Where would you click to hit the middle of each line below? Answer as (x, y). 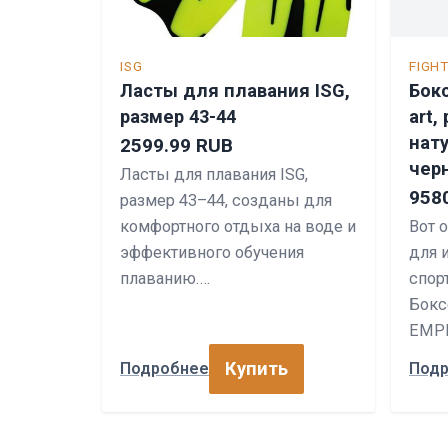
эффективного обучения (212, 252)
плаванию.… (165, 278)
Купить (256, 368)
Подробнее (164, 369)
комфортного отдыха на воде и (238, 226)
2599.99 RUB (176, 145)
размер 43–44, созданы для (226, 200)
